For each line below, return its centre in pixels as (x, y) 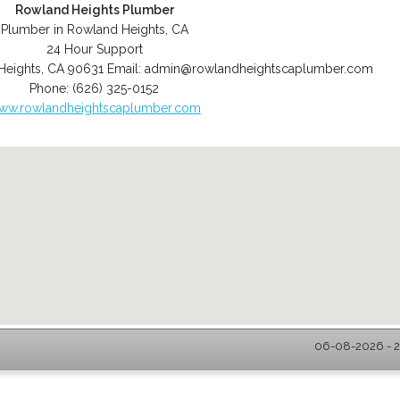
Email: (125, 69)
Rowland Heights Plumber (94, 10)
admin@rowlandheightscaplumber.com (258, 69)
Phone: (51, 88)
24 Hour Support (94, 49)
